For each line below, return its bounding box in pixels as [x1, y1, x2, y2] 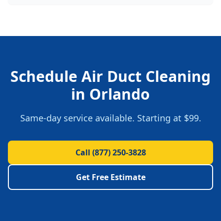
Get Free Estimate [75, 172, 146, 183]
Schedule [10, 66, 81, 86]
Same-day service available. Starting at [20, 112, 184, 124]
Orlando [89, 84, 150, 104]
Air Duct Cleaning [81, 66, 211, 86]
